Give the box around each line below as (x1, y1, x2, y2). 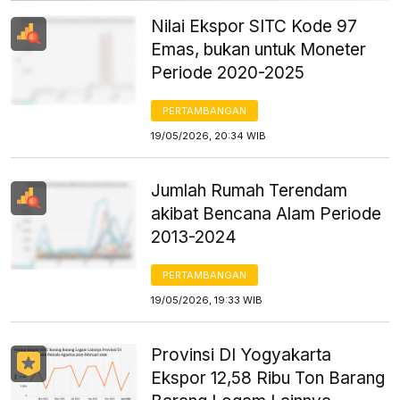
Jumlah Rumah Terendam (151, 179, 348, 201)
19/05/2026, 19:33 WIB (151, 293, 263, 306)
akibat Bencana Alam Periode (151, 203, 382, 224)
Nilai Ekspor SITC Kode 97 (151, 15, 358, 37)
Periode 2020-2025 (151, 62, 305, 83)
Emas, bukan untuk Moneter (151, 38, 367, 60)
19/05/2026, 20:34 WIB (151, 129, 267, 142)
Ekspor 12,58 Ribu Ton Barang (151, 367, 386, 388)
